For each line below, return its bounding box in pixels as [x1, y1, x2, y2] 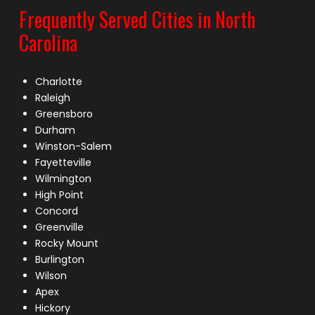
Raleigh [35, 91, 71, 105]
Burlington [35, 252, 85, 267]
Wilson [35, 269, 67, 283]
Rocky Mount [35, 236, 99, 251]
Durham [35, 123, 76, 138]
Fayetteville [35, 155, 92, 170]
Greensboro [35, 107, 94, 122]
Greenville [35, 220, 84, 235]
